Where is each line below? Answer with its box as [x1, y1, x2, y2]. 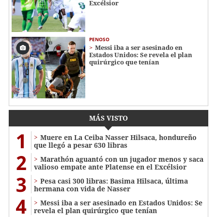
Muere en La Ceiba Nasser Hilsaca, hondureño [40, 132, 197, 142]
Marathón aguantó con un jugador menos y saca [40, 154, 203, 164]
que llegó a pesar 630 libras [34, 140, 127, 150]
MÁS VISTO [89, 113, 128, 123]
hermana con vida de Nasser [34, 184, 130, 193]
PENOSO [89, 35, 109, 43]
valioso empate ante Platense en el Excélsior [34, 162, 186, 171]
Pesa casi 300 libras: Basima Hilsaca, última [40, 176, 188, 186]
